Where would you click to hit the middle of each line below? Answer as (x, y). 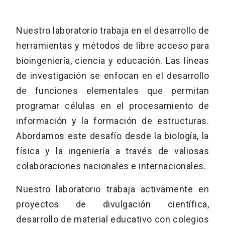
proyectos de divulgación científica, (113, 204)
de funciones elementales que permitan (113, 91)
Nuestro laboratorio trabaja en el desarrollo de (113, 31)
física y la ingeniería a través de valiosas (113, 151)
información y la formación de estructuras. (113, 121)
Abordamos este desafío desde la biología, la (113, 136)
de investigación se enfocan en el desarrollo (113, 76)
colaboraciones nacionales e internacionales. (111, 166)
